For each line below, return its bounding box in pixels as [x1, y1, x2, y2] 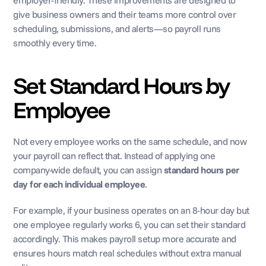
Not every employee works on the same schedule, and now [13, 135, 247, 147]
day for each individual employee [13, 178, 145, 190]
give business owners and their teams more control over [13, 8, 236, 20]
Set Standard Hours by [13, 71, 230, 100]
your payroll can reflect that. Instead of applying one [13, 150, 216, 161]
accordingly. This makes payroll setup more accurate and [13, 233, 236, 245]
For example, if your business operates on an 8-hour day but [13, 204, 249, 216]
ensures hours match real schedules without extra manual [13, 247, 242, 259]
